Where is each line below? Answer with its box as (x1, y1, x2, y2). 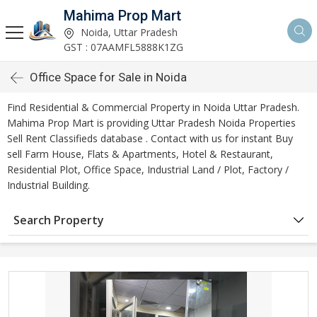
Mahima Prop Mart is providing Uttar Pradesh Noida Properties (7, 116, 296, 129)
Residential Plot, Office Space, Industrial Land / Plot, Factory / (7, 163, 289, 176)
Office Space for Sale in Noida (30, 70, 187, 84)
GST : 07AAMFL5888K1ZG (64, 40, 183, 54)
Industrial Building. (7, 178, 90, 192)
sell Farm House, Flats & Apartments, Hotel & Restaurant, (7, 147, 273, 161)
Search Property (13, 212, 104, 228)
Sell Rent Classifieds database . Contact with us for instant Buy (7, 132, 293, 145)
